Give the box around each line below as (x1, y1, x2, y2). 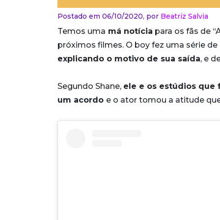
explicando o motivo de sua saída (57, 54, 200, 63)
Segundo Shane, (57, 81, 123, 91)
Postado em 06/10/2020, (57, 11, 146, 21)
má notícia (106, 26, 153, 36)
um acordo (57, 95, 106, 105)
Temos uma (57, 26, 106, 36)
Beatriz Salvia (161, 11, 208, 21)
